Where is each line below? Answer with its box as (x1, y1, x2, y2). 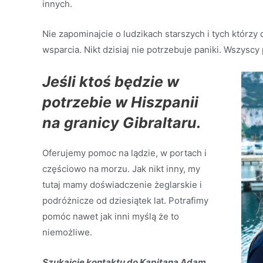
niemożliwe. (42, 227, 92, 238)
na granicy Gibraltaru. (42, 114, 201, 131)
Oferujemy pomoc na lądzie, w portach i (42, 147, 207, 159)
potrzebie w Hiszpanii (42, 93, 198, 111)
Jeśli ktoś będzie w (42, 73, 179, 90)
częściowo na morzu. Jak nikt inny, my (42, 163, 200, 174)
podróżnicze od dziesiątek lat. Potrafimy (42, 195, 208, 206)
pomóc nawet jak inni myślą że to (42, 211, 179, 222)
